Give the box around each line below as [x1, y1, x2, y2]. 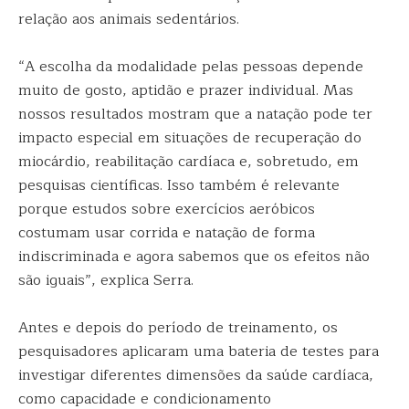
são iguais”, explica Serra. [18, 268, 194, 292]
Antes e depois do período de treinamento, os [18, 316, 338, 340]
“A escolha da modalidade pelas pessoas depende [18, 55, 363, 79]
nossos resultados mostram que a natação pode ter [18, 102, 372, 126]
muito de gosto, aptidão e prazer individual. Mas [18, 79, 353, 102]
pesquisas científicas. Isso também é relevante [18, 173, 340, 197]
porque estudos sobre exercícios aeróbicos [18, 197, 315, 221]
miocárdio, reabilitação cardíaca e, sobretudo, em [18, 150, 359, 173]
